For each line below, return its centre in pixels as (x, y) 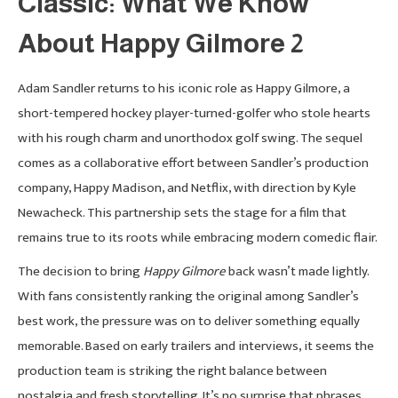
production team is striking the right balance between (172, 370)
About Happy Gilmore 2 (161, 43)
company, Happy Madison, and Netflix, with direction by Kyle (187, 187)
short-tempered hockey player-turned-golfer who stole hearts (194, 113)
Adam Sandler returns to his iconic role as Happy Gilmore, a (184, 88)
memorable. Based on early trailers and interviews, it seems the (196, 346)
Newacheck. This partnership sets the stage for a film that (182, 212)
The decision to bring (80, 271)
